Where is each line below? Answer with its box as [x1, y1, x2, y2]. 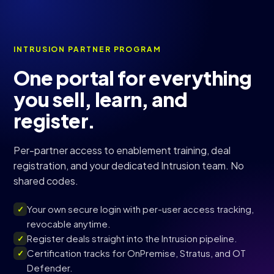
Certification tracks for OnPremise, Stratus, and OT [27, 247, 246, 259]
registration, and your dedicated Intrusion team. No [13, 159, 244, 172]
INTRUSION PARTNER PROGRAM [13, 45, 161, 54]
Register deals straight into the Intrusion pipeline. [27, 232, 237, 244]
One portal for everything [13, 65, 251, 90]
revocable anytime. [27, 218, 111, 229]
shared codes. [13, 174, 78, 187]
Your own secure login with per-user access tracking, [27, 203, 254, 215]
